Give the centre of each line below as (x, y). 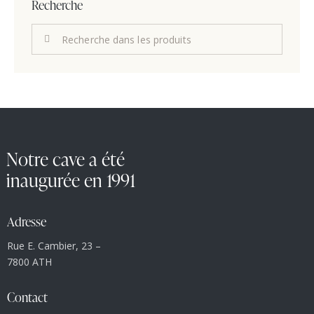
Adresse (27, 221)
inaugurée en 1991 (71, 180)
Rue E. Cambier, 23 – (54, 246)
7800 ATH (29, 262)
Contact (27, 296)
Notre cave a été (66, 159)
